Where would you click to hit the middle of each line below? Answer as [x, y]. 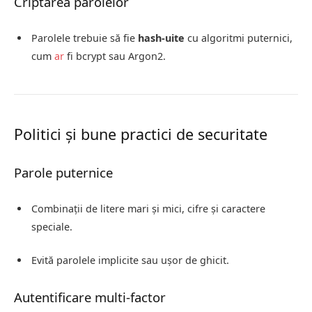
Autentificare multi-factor [90, 297]
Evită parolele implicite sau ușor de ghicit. [130, 260]
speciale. [52, 227]
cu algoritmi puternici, [239, 38]
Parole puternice [63, 173]
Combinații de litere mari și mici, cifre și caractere [148, 209]
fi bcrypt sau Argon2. [115, 56]
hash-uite [161, 38]
